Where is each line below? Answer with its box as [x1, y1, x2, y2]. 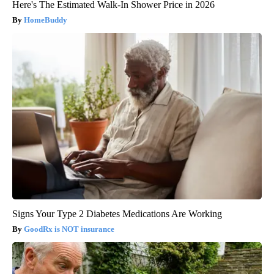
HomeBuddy [24, 15, 67, 24]
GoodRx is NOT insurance [24, 224, 114, 234]
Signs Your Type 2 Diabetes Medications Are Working [12, 208, 222, 219]
